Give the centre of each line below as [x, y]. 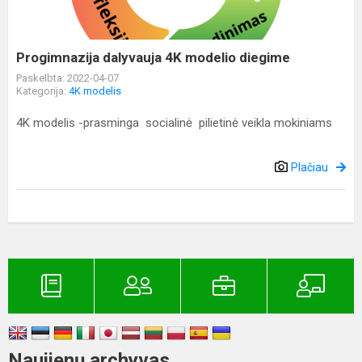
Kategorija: [42, 91]
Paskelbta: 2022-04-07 [67, 78]
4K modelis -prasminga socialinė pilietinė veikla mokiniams [174, 123]
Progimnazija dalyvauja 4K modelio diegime [153, 57]
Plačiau [309, 167]
